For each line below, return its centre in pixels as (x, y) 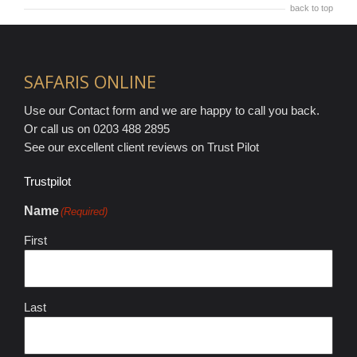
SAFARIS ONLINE (90, 81)
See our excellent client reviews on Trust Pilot (141, 147)
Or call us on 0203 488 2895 (97, 129)
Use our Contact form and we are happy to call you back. (172, 110)
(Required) (84, 212)
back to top (312, 8)
